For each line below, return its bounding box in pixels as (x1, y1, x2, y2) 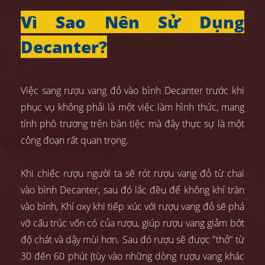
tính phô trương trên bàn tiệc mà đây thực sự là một (21, 117, 244, 130)
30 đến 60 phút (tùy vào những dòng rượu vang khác (21, 249, 244, 263)
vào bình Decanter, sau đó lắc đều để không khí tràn (21, 183, 244, 196)
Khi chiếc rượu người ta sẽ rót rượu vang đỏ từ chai (21, 166, 244, 180)
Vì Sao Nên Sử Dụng (21, 10, 244, 33)
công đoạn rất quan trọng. (21, 133, 128, 147)
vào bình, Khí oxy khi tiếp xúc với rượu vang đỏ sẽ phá (21, 199, 244, 213)
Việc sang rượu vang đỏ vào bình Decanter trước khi (21, 83, 244, 97)
